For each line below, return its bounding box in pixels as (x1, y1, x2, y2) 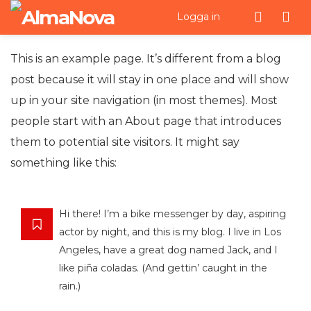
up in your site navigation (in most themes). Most (10, 94, 278, 107)
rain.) (59, 280, 81, 292)
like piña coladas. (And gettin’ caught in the (59, 262, 267, 274)
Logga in (176, 10, 220, 23)
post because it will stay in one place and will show (10, 73, 289, 86)
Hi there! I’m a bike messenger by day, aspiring (59, 208, 286, 220)
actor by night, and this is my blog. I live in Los (59, 226, 281, 238)
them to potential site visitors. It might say (10, 135, 239, 149)
